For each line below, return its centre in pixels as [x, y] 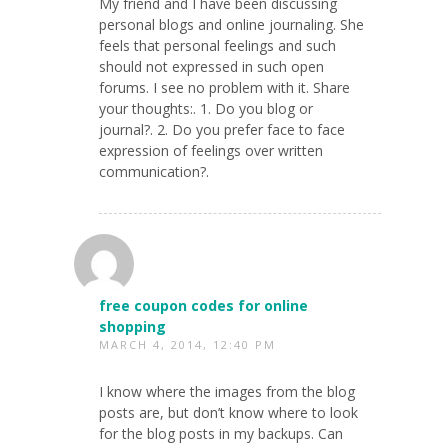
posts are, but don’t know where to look [228, 412]
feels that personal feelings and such [217, 45]
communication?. [154, 171]
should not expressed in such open [211, 66]
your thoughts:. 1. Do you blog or [206, 108]
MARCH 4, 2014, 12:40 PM [187, 344]
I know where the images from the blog [227, 391]
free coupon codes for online [203, 305]
